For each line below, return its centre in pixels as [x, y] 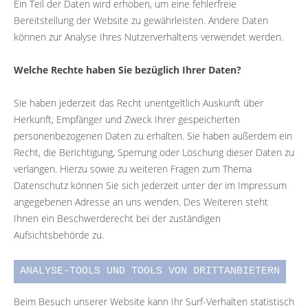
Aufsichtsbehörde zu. [59, 234]
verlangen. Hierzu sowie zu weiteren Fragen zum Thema [133, 168]
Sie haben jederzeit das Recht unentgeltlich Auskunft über [139, 102]
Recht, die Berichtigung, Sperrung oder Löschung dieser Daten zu [154, 152]
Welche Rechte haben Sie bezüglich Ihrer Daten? [128, 69]
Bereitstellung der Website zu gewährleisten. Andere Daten [141, 20]
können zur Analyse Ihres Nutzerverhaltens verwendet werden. [148, 36]
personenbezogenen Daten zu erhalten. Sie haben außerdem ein [153, 135]
